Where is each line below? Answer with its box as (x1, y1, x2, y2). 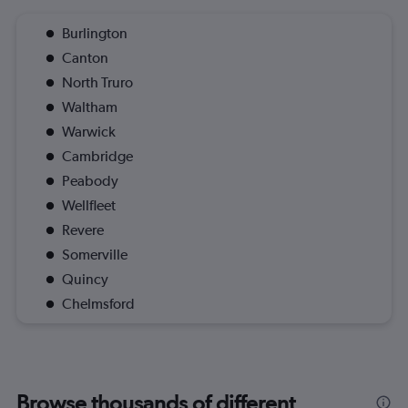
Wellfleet (62, 197, 116, 215)
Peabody (62, 172, 118, 190)
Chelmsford (62, 295, 135, 313)
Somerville (62, 246, 127, 264)
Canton (62, 49, 108, 67)
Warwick (62, 123, 116, 141)
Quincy (62, 270, 108, 289)
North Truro (62, 74, 133, 92)
